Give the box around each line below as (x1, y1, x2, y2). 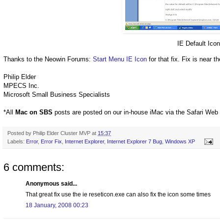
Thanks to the (3, 55, 45, 63)
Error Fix (41, 138, 62, 144)
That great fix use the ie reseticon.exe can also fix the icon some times (26, 191, 211, 198)
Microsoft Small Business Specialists (3, 90, 110, 98)
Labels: (7, 138, 26, 144)
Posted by (7, 130, 33, 136)
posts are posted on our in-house (53, 108, 150, 116)
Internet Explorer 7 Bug (107, 138, 162, 144)
